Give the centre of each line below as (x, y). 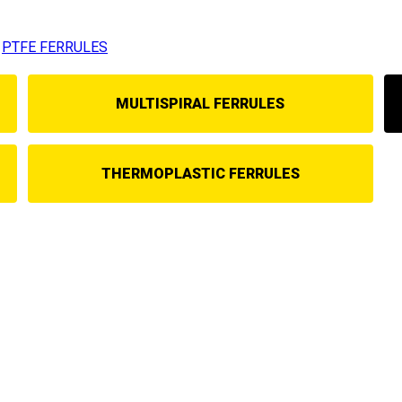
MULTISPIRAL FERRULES (201, 103)
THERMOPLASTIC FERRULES (200, 173)
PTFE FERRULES (55, 47)
